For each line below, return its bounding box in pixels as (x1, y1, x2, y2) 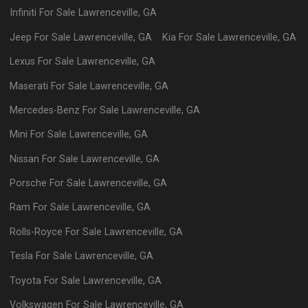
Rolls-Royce (10, 225, 63, 238)
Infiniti (10, 7, 37, 19)
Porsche (10, 177, 47, 189)
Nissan (10, 153, 40, 165)
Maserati (10, 80, 49, 92)
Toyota (10, 274, 42, 287)
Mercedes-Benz (10, 104, 80, 116)
